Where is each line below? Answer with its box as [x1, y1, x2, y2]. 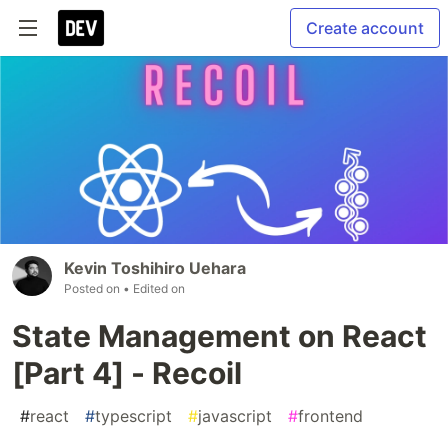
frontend [298, 406, 363, 427]
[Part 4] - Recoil [12, 355, 242, 392]
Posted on [64, 281, 123, 297]
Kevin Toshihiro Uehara [64, 258, 246, 279]
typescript [95, 406, 172, 427]
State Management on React [12, 318, 427, 355]
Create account [306, 18, 424, 38]
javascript [198, 406, 272, 427]
